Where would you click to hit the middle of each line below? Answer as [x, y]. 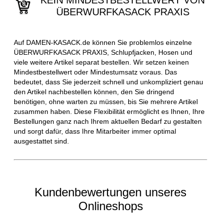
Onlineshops [110, 206]
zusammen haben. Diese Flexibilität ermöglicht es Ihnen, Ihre [109, 112]
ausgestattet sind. [41, 141]
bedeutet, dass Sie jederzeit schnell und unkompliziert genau [109, 82]
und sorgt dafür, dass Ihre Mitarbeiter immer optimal [95, 131]
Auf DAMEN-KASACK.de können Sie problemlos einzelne [103, 43]
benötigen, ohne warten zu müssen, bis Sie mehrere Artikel [106, 102]
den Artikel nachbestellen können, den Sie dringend [94, 92]
